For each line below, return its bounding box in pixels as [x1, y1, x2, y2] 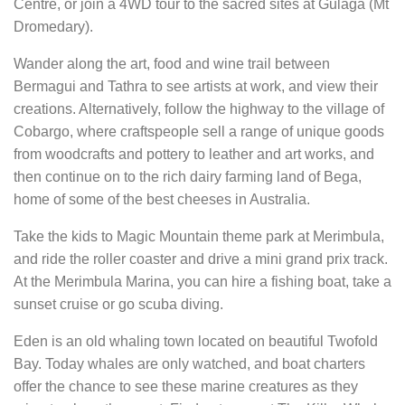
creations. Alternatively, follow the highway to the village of [14, 101, 384, 118]
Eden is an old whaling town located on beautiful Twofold [14, 334, 378, 350]
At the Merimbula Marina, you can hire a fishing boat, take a [14, 274, 391, 290]
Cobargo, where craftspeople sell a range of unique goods [14, 124, 384, 140]
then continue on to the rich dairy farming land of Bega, [14, 169, 362, 185]
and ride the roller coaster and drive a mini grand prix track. [14, 251, 388, 268]
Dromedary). [14, 19, 93, 35]
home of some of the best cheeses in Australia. [14, 192, 310, 208]
